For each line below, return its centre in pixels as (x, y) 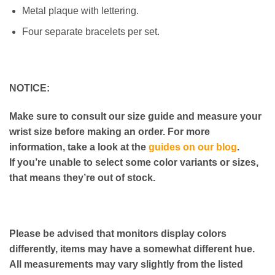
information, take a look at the (79, 147)
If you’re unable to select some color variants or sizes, (134, 162)
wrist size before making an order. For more (110, 131)
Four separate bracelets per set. (91, 32)
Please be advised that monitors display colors (118, 234)
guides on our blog (193, 147)
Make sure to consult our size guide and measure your (135, 116)
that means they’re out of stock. (82, 177)
